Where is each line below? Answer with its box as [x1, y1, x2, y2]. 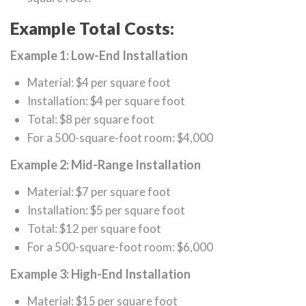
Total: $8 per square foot [27, 112, 154, 127]
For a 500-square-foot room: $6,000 [27, 240, 213, 255]
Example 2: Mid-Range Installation [10, 157, 201, 173]
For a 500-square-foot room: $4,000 [27, 130, 213, 145]
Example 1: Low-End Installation [10, 48, 188, 64]
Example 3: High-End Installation [10, 266, 191, 282]
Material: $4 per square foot [27, 75, 171, 90]
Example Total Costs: [10, 18, 174, 39]
